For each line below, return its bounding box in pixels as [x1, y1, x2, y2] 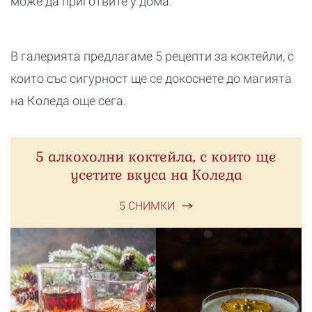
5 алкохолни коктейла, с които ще [36, 148, 276, 166]
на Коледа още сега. [10, 93, 126, 109]
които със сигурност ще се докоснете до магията [10, 71, 292, 86]
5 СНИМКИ [119, 199, 175, 213]
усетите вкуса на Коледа [70, 166, 242, 185]
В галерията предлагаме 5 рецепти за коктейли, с [10, 49, 294, 64]
